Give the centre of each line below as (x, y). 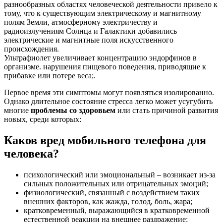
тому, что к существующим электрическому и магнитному (103, 13)
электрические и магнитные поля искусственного (89, 40)
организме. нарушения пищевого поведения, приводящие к (105, 67)
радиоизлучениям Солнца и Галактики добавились (90, 31)
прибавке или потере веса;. (50, 76)
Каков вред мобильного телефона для (105, 140)
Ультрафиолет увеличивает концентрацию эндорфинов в (100, 58)
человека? (31, 153)
